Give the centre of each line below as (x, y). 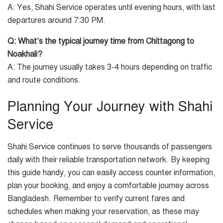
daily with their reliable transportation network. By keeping (109, 160)
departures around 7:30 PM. (56, 20)
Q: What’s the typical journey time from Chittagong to (101, 41)
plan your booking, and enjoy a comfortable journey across (108, 185)
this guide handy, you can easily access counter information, (111, 172)
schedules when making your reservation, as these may (103, 211)
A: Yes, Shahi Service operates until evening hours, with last (111, 7)
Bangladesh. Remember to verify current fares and (96, 198)
